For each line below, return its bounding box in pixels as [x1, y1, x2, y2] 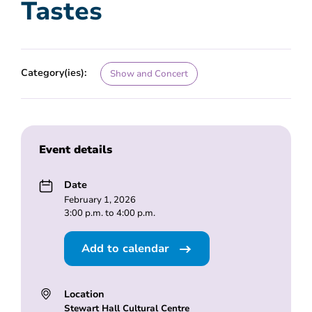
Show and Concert [109, 67, 188, 80]
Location [63, 286, 104, 301]
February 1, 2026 [63, 193, 136, 206]
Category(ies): [21, 65, 87, 80]
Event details [38, 141, 112, 157]
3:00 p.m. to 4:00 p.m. [63, 206, 155, 219]
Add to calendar [81, 240, 173, 256]
